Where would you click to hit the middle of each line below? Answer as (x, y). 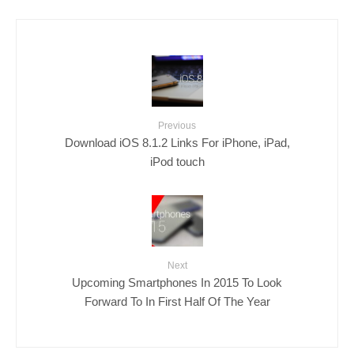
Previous (177, 125)
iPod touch (177, 161)
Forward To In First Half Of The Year (177, 301)
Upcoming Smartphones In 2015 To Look (177, 282)
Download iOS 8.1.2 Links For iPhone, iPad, (177, 142)
